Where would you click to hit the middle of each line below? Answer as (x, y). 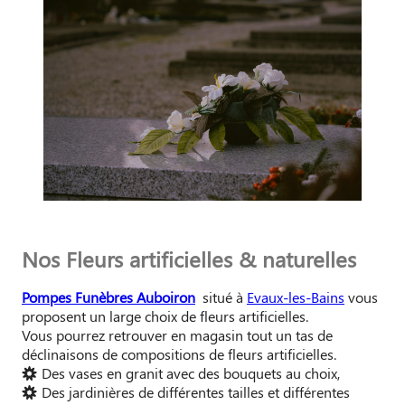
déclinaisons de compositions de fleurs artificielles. (179, 354)
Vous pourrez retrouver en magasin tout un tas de (177, 335)
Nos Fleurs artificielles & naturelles (189, 259)
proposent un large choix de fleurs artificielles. (165, 316)
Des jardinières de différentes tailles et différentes (194, 392)
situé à (223, 297)
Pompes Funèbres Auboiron (108, 297)
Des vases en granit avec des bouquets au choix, (189, 373)
